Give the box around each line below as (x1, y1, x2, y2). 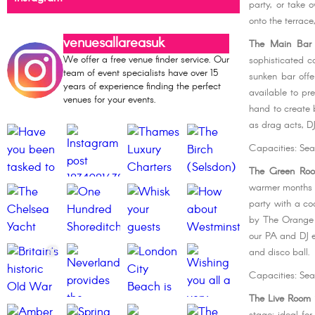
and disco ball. (249, 245, 311, 260)
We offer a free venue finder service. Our (63, 52, 229, 67)
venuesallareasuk (63, 32, 165, 53)
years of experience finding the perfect (63, 79, 221, 94)
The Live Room (249, 292, 311, 307)
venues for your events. (63, 92, 156, 107)
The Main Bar (249, 37, 311, 52)
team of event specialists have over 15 (63, 65, 218, 80)
